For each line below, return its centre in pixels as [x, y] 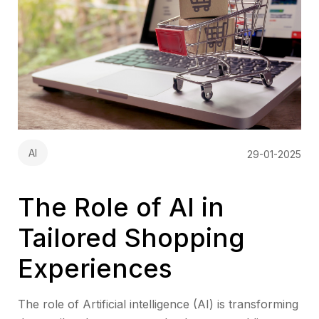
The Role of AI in [121, 208]
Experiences [95, 269]
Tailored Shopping [131, 238]
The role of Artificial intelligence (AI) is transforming [158, 304]
